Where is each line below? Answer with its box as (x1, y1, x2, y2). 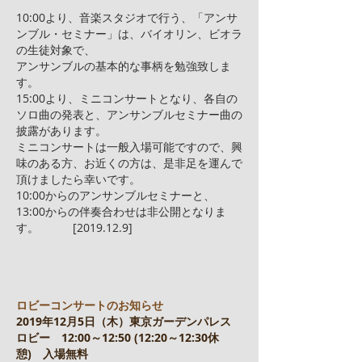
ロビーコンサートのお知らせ (16, 297, 163, 313)
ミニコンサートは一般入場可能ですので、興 (16, 139, 242, 154)
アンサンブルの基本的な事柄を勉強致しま (16, 58, 231, 74)
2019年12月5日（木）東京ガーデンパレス (16, 314, 242, 329)
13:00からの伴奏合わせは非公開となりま (16, 204, 226, 219)
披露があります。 (16, 123, 107, 138)
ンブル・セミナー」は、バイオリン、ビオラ (16, 26, 242, 41)
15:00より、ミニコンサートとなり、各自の (16, 90, 238, 106)
